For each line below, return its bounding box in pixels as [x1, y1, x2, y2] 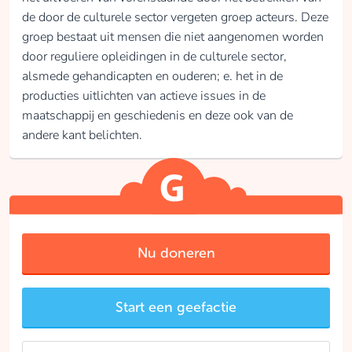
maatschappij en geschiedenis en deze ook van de [22, 107, 293, 124]
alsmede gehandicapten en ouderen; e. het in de [22, 68, 283, 85]
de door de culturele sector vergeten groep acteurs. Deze [22, 9, 328, 26]
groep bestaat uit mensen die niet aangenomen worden [22, 28, 324, 46]
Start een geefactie [115, 298, 236, 316]
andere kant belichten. [22, 126, 142, 144]
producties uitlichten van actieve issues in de [22, 87, 266, 104]
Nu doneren [137, 244, 215, 262]
